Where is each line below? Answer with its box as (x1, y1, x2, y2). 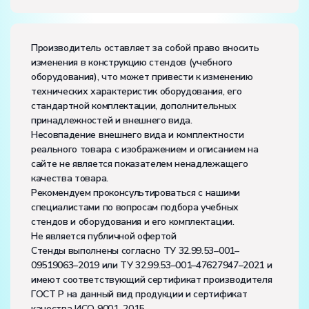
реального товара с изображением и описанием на (31, 143, 259, 157)
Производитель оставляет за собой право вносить (31, 41, 259, 55)
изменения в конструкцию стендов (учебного (31, 56, 232, 70)
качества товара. (31, 172, 108, 186)
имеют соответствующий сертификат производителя (31, 273, 272, 287)
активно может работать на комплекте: (38, 11, 229, 25)
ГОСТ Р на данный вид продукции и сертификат (31, 288, 248, 301)
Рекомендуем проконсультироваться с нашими (31, 186, 240, 200)
